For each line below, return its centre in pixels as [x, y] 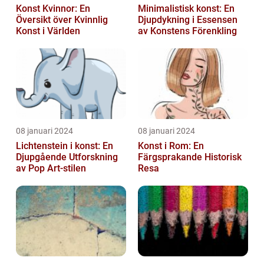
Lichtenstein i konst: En [65, 146]
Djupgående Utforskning [67, 157]
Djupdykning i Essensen [188, 20]
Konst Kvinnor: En [53, 9]
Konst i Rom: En [171, 146]
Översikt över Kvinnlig [62, 20]
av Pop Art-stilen [51, 169]
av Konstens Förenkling [187, 31]
